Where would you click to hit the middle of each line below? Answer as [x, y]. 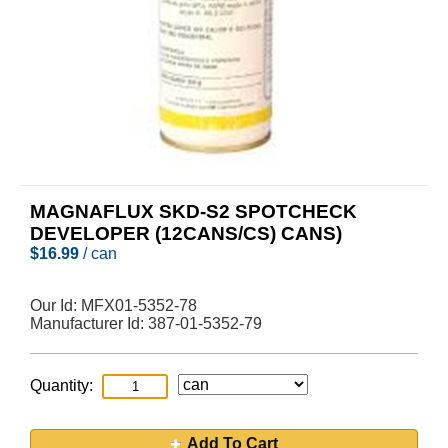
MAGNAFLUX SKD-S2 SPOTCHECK [193, 211]
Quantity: [61, 385]
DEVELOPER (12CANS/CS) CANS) [186, 233]
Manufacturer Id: [89, 323]
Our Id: [55, 305]
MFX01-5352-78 [139, 305]
